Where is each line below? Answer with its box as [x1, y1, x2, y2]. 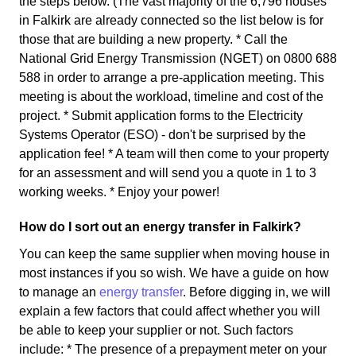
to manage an [19, 284, 99, 299]
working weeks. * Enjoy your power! [19, 184, 219, 199]
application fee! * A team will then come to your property [19, 146, 329, 161]
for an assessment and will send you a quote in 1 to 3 [19, 165, 316, 180]
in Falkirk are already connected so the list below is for [19, 13, 323, 27]
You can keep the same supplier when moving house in [19, 246, 330, 261]
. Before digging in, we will [183, 284, 331, 299]
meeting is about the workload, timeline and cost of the [19, 89, 323, 103]
